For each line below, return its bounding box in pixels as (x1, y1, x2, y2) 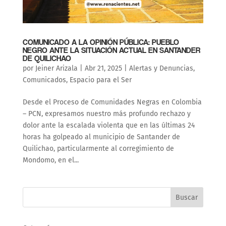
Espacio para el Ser (69, 76, 132, 85)
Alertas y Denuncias (129, 64, 193, 73)
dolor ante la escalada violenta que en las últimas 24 (22, 121, 195, 130)
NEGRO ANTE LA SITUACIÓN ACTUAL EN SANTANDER (22, 45, 200, 55)
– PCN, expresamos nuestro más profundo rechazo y (22, 109, 191, 119)
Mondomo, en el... (22, 156, 79, 165)
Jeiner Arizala (35, 64, 78, 73)
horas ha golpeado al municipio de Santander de (22, 133, 180, 142)
